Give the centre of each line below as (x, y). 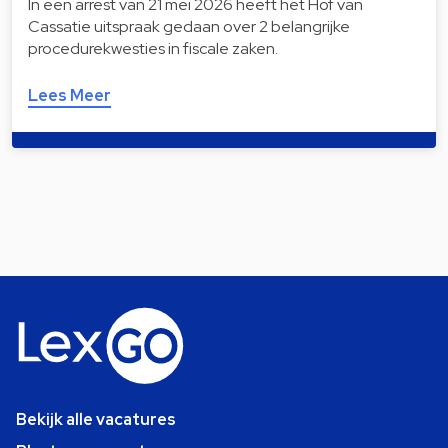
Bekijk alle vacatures (96, 420)
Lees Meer (69, 96)
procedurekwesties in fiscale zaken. (153, 49)
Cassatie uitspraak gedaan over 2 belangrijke (189, 27)
